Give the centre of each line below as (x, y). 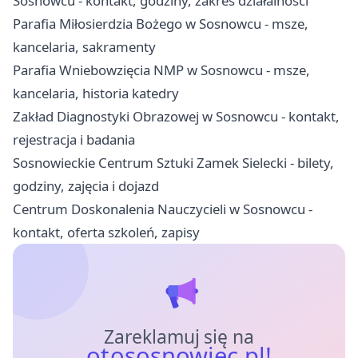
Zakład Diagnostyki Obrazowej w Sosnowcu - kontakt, (176, 116)
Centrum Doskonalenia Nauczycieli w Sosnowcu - (163, 209)
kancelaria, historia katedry (96, 93)
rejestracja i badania (74, 139)
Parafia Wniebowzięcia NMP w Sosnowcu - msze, (161, 70)
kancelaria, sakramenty (84, 46)
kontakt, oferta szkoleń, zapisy (106, 232)
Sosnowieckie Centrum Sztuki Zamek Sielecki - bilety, (173, 162)
